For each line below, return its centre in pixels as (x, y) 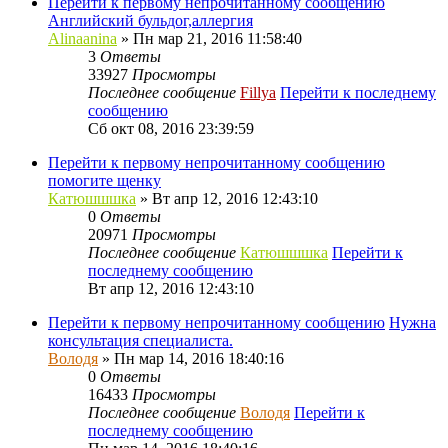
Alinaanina (82, 38)
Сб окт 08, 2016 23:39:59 (171, 128)
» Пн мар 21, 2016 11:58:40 (209, 38)
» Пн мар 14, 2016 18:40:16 (191, 358)
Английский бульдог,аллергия (150, 20)
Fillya (258, 92)
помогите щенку (104, 180)
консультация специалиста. (140, 340)
